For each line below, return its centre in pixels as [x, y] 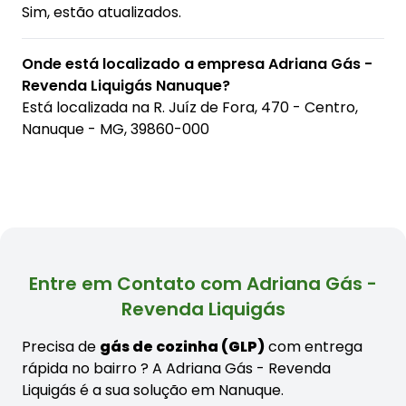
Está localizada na [87, 108]
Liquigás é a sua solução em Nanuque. [153, 391]
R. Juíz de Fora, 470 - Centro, [256, 108]
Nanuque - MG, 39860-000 [116, 130]
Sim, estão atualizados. [101, 13]
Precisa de [61, 347]
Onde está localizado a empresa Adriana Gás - [197, 64]
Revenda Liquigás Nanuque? [126, 86]
